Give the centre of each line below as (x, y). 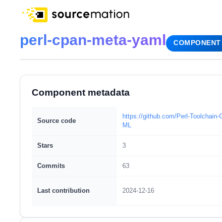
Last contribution (63, 191)
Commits (51, 166)
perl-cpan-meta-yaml (93, 40)
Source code (56, 121)
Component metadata (81, 92)
